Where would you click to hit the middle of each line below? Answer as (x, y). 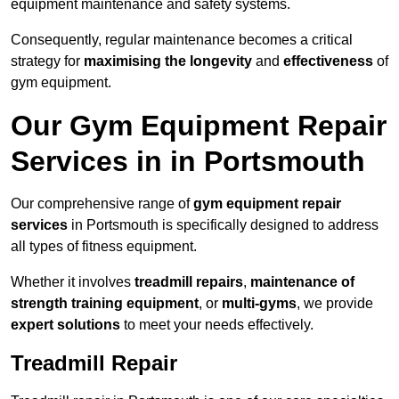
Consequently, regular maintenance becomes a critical (182, 40)
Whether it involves (73, 282)
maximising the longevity (168, 61)
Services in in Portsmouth (188, 162)
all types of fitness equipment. (104, 247)
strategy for (47, 61)
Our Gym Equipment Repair (199, 126)
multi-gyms (259, 304)
